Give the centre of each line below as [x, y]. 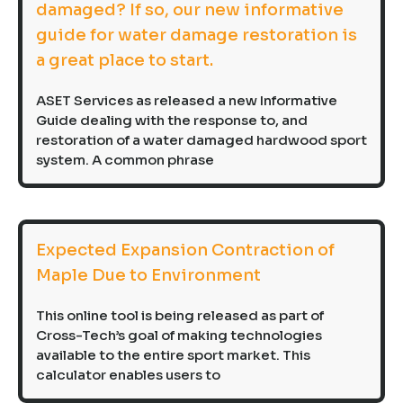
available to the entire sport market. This [173, 355]
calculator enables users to [128, 375]
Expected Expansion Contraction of [185, 251]
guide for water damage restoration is [197, 36]
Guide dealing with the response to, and [172, 121]
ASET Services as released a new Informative [187, 101]
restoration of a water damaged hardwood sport [201, 140]
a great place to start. [125, 61]
